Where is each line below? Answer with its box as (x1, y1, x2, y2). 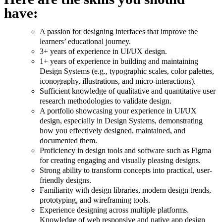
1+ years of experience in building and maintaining (40, 57, 198, 66)
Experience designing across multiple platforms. (40, 206, 189, 215)
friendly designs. (40, 176, 91, 185)
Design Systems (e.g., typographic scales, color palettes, (40, 67, 214, 76)
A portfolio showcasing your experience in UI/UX (40, 107, 197, 115)
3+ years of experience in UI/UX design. (40, 47, 167, 56)
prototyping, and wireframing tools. (40, 196, 150, 205)
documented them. (40, 136, 97, 145)
